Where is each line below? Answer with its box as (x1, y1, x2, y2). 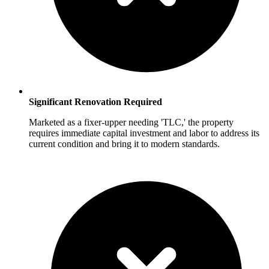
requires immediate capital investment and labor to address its (29, 128, 259, 139)
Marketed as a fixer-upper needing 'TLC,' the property (29, 117, 234, 128)
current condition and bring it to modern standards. (29, 139, 220, 150)
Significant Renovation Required (29, 97, 162, 107)
